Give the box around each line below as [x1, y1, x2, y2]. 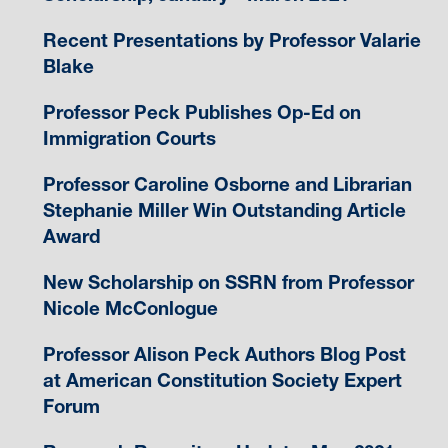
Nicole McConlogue [42, 297, 218, 321]
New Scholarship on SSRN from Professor [42, 271, 414, 295]
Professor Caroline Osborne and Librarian [42, 173, 412, 197]
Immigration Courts [42, 127, 216, 151]
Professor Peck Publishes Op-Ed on [42, 101, 361, 125]
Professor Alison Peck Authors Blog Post [42, 343, 406, 367]
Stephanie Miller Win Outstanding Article [42, 199, 406, 223]
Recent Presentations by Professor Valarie [42, 29, 421, 53]
